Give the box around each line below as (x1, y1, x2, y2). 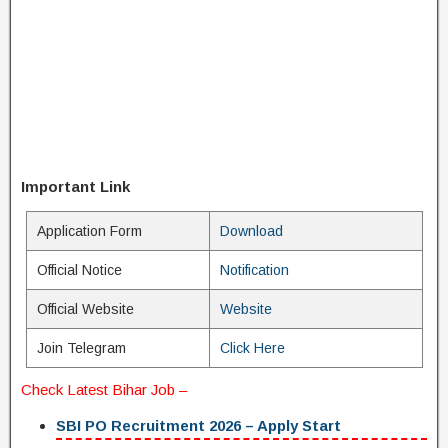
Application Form (36, 223, 142, 239)
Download (219, 223, 283, 239)
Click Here (219, 340, 285, 356)
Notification (219, 262, 289, 278)
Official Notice (36, 262, 122, 278)
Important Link (21, 178, 130, 195)
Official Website (36, 301, 134, 317)
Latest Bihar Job (67, 381, 175, 398)
